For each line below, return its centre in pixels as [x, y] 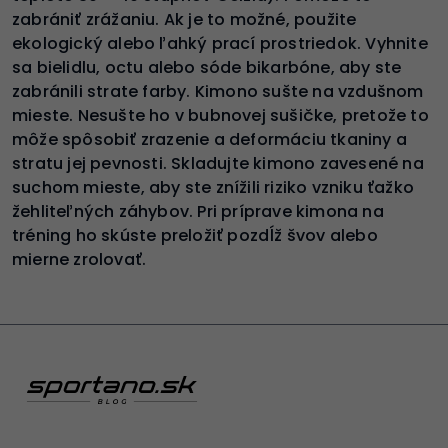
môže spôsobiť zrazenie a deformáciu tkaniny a [210, 139]
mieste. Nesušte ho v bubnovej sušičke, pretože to [220, 115]
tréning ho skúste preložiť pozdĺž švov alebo [195, 235]
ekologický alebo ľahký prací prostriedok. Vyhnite [220, 43]
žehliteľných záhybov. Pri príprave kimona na [198, 211]
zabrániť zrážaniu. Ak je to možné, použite [184, 19]
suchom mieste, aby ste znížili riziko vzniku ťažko [213, 187]
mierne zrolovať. [79, 259]
